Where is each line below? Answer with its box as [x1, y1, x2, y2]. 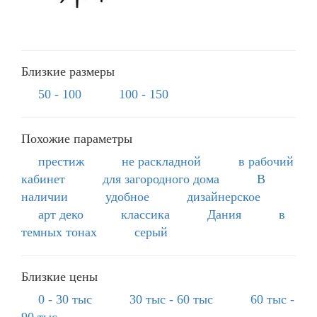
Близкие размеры [21, 64, 115, 79]
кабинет [21, 171, 65, 186]
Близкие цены [21, 269, 98, 284]
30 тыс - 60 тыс [129, 292, 213, 306]
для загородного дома [103, 171, 219, 186]
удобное [105, 189, 149, 204]
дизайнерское [187, 189, 260, 204]
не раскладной [122, 154, 201, 168]
